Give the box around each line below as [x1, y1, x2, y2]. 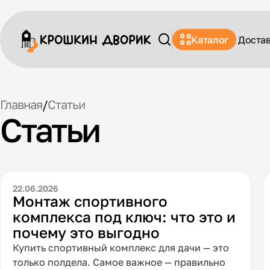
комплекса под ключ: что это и [13, 207, 236, 225]
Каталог [191, 33, 229, 46]
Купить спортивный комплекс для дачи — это [13, 241, 230, 254]
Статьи [47, 97, 85, 112]
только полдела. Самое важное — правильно [13, 256, 226, 268]
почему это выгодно [13, 223, 160, 241]
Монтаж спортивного [13, 192, 168, 210]
